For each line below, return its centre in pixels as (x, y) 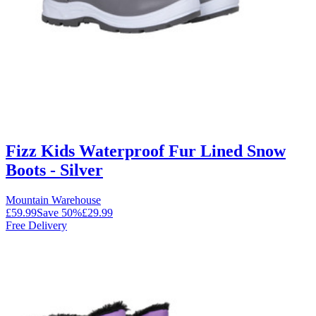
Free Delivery (36, 225)
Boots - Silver (54, 170)
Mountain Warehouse (53, 200)
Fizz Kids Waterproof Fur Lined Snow (146, 151)
